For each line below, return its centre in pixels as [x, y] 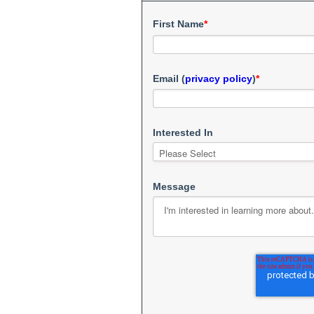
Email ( [169, 78]
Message [174, 186]
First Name [178, 24]
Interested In [183, 132]
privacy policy [218, 78]
